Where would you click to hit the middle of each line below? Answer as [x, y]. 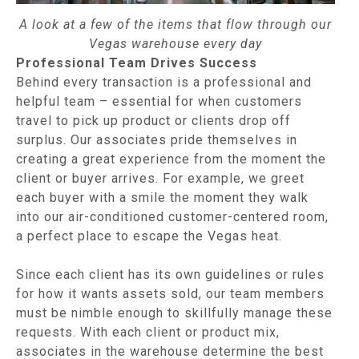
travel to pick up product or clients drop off [153, 120]
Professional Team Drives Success [137, 63]
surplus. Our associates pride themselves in [157, 139]
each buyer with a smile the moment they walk [162, 197]
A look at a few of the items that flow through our [175, 24]
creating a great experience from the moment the [171, 159]
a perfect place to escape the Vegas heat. [149, 236]
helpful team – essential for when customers [159, 101]
